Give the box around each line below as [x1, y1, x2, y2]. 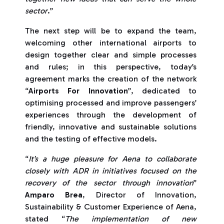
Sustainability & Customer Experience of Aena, [25, 202, 196, 211]
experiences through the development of [25, 110, 196, 119]
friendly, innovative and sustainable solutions [25, 122, 196, 131]
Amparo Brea [25, 190, 83, 199]
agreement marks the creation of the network [25, 74, 196, 83]
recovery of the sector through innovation [25, 178, 193, 187]
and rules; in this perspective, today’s [25, 62, 196, 71]
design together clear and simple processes [25, 50, 196, 59]
